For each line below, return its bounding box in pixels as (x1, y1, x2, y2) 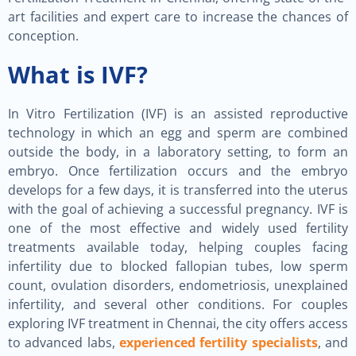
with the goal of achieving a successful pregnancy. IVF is (8, 200, 348, 218)
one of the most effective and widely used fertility (8, 219, 348, 237)
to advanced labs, (8, 334, 119, 351)
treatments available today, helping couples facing (8, 238, 348, 256)
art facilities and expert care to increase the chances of (8, 8, 348, 25)
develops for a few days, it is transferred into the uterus (8, 181, 348, 199)
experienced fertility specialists (119, 334, 318, 351)
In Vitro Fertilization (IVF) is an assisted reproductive (8, 105, 348, 122)
